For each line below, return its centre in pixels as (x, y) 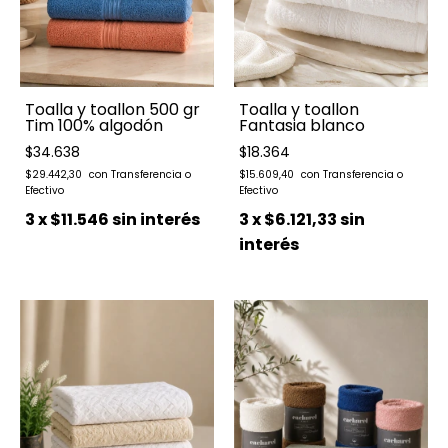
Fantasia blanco (302, 125)
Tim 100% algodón (94, 125)
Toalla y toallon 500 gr (112, 109)
